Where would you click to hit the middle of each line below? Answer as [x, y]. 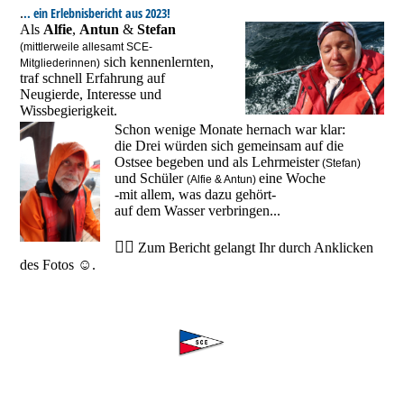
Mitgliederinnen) [60, 64]
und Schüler [151, 178]
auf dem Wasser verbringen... [198, 210]
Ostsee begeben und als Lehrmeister [217, 161]
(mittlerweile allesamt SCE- [87, 47]
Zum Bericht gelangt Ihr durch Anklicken [254, 247]
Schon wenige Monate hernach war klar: [230, 129]
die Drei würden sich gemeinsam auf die [230, 145]
